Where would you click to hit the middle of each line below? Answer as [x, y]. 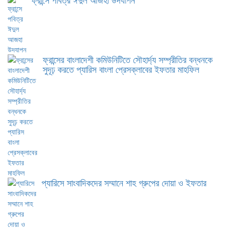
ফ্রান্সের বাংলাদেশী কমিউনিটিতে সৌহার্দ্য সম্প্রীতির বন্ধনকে [128, 59]
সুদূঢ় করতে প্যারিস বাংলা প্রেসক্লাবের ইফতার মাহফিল [121, 69]
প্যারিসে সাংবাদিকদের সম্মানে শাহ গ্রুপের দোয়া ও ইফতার [124, 182]
